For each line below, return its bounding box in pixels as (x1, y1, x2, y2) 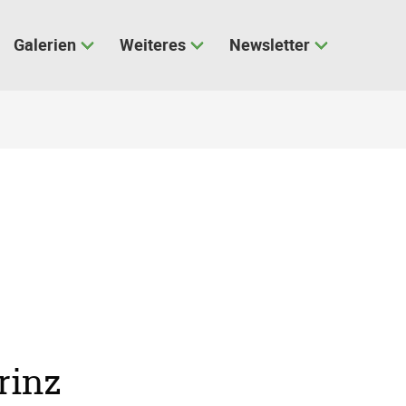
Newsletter (229, 33, 310, 55)
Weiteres (120, 33, 186, 55)
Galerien (14, 33, 76, 55)
